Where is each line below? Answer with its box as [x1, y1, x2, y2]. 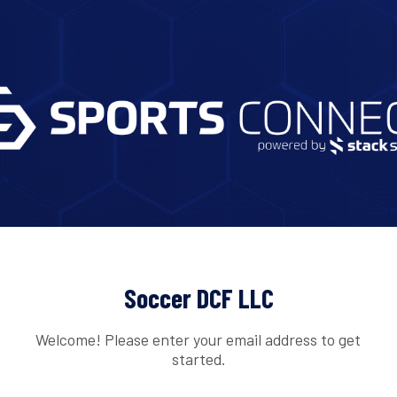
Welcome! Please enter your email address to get [35, 329, 362, 349]
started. [171, 348, 225, 369]
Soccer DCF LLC [123, 282, 274, 315]
